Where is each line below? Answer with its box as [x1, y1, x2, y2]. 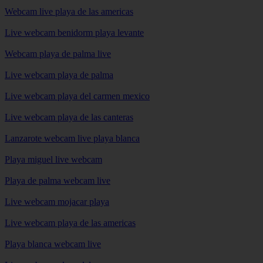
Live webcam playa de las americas [5, 218, 136, 228]
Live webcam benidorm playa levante [5, 28, 144, 38]
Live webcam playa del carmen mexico [5, 91, 150, 102]
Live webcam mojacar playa [5, 197, 109, 207]
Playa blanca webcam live [5, 239, 101, 249]
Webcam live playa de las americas [5, 6, 133, 17]
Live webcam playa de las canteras [5, 112, 133, 123]
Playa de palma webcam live [5, 176, 110, 186]
